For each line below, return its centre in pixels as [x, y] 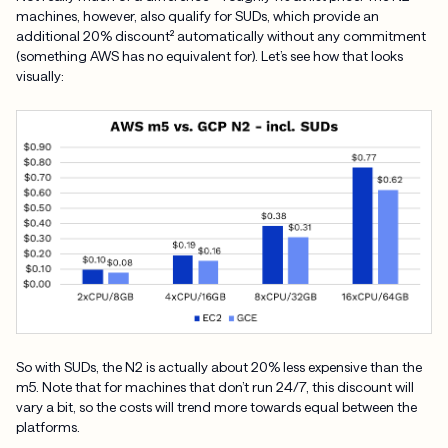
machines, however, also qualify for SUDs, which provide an [197, 15]
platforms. [47, 427]
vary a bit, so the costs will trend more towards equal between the [216, 407]
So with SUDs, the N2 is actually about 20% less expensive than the [218, 367]
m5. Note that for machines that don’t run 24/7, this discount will [214, 387]
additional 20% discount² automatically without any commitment [220, 35]
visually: [39, 75]
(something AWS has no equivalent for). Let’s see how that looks [209, 55]
